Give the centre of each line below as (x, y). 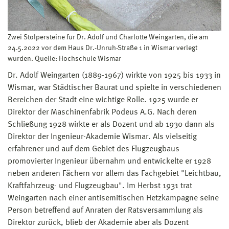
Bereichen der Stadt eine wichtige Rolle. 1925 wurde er (103, 100)
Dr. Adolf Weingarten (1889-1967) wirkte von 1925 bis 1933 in (114, 75)
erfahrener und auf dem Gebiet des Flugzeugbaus (94, 149)
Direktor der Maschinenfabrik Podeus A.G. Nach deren (102, 112)
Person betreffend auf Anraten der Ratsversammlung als (105, 210)
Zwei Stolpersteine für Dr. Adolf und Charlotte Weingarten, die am (108, 37)
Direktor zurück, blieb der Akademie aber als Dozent (98, 223)
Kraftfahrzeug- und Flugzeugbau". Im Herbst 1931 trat (100, 186)
